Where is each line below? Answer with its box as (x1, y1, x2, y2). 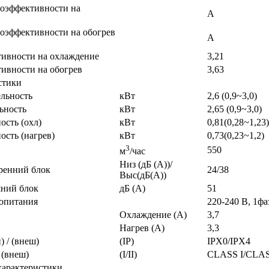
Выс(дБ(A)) (119, 169, 166, 180)
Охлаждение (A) (119, 209, 187, 220)
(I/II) (119, 249, 137, 259)
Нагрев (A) (119, 222, 165, 233)
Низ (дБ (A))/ (119, 159, 172, 169)
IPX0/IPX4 (207, 235, 250, 246)
